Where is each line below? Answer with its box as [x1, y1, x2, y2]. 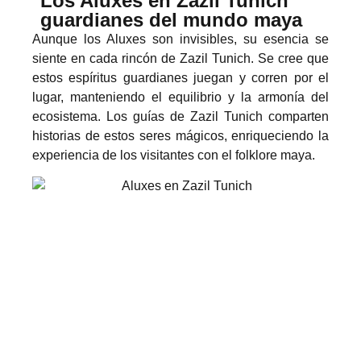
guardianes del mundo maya [40, 8, 302, 31]
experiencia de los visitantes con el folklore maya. [32, 147, 315, 162]
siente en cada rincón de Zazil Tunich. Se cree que [32, 51, 329, 65]
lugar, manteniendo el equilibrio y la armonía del [32, 89, 329, 104]
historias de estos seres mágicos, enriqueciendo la [32, 128, 329, 143]
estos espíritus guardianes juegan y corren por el [32, 70, 329, 85]
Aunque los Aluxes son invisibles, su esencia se [32, 31, 329, 46]
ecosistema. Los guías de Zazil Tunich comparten [32, 109, 329, 123]
